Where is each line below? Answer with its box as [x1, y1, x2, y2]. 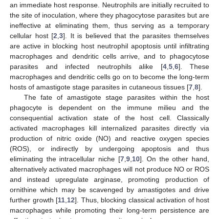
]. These [178, 62, 209, 70]
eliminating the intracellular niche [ [10, 154, 120, 163]
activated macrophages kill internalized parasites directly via [10, 124, 209, 132]
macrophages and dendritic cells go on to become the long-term [10, 72, 209, 81]
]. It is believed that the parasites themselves [63, 31, 210, 40]
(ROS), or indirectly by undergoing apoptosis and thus [10, 144, 209, 153]
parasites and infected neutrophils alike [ [10, 62, 163, 70]
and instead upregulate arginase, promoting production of [10, 175, 209, 183]
